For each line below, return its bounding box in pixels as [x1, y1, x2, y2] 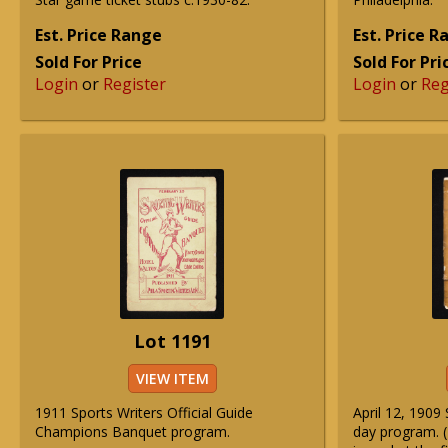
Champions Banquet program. [35, 422, 230, 441]
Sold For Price [35, 51, 142, 73]
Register [103, 73, 166, 95]
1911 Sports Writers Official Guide [35, 403, 253, 422]
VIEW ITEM [135, 369, 209, 388]
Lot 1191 [133, 329, 211, 353]
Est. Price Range [35, 24, 162, 46]
